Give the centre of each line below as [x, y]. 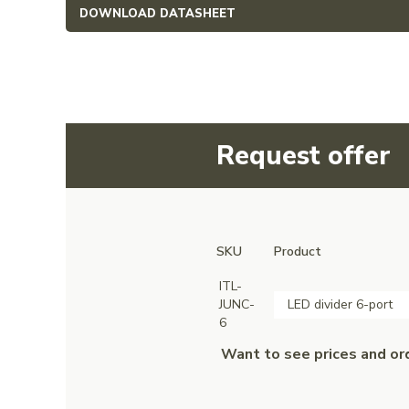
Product [298, 251]
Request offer [304, 155]
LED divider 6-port [340, 304]
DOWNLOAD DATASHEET [157, 13]
